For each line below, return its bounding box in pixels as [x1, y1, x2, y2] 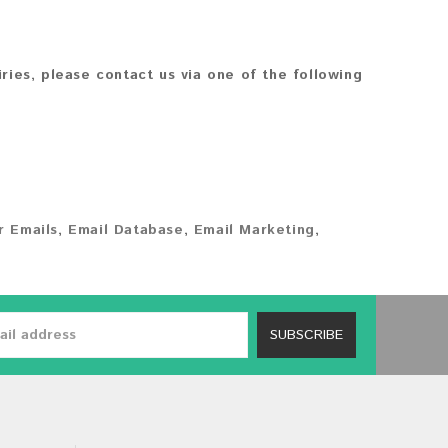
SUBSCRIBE [270, 325, 343, 345]
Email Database [68, 220, 184, 240]
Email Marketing [193, 220, 315, 240]
